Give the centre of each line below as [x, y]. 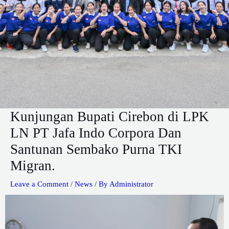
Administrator [131, 184]
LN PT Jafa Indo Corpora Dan [96, 133]
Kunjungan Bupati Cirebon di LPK [110, 117]
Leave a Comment [39, 184]
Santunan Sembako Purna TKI [96, 150]
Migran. [33, 166]
